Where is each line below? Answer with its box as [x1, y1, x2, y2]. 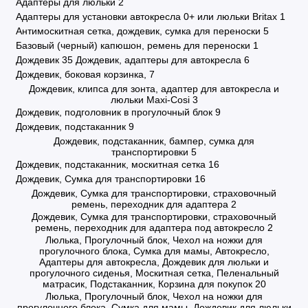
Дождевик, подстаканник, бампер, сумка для [54, 135, 254, 146]
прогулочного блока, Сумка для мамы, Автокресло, [38, 245, 269, 256]
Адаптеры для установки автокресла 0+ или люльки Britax [15, 11, 277, 22]
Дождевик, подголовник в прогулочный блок [15, 107, 212, 118]
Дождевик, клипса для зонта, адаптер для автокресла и [29, 83, 279, 94]
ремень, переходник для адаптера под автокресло [35, 222, 265, 233]
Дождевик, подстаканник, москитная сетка [15, 159, 206, 170]
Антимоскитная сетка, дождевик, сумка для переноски [15, 25, 261, 36]
